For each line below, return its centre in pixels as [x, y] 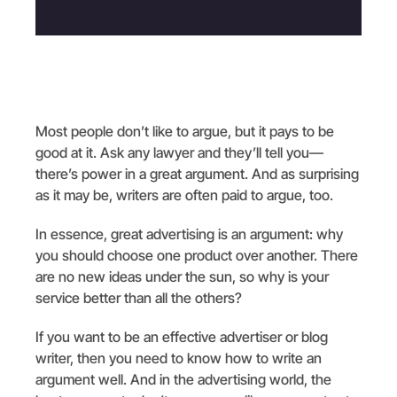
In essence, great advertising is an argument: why [189, 234]
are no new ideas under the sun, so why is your [182, 276]
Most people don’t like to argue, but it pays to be [185, 131]
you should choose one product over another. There [197, 255]
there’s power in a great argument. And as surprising [197, 173]
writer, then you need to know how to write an [179, 358]
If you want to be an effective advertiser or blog [182, 336]
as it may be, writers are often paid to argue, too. [184, 195]
